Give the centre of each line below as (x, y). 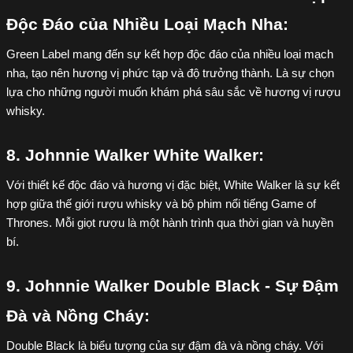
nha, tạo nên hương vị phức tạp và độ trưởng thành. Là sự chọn (170, 73)
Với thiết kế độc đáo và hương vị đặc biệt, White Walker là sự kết (173, 185)
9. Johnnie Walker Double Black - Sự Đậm (173, 286)
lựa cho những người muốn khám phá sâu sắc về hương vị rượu (173, 92)
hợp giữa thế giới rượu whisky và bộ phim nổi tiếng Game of (161, 204)
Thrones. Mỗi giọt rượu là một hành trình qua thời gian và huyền (170, 223)
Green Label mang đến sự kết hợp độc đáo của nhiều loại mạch (170, 54)
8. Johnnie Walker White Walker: (135, 155)
